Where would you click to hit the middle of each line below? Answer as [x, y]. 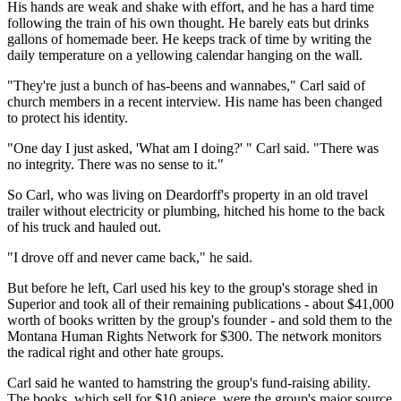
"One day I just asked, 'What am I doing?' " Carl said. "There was [193, 148]
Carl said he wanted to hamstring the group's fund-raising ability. [189, 382]
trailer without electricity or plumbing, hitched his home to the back [196, 210]
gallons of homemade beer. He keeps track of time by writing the [189, 38]
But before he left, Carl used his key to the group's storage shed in [192, 287]
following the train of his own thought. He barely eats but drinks [188, 22]
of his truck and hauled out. [84, 226]
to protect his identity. [68, 117]
